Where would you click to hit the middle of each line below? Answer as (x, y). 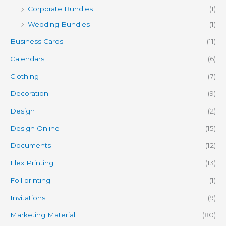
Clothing (24, 76)
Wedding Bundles (59, 24)
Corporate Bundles (60, 9)
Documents (31, 146)
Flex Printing (32, 163)
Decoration (29, 94)
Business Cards (37, 42)
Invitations (28, 197)
